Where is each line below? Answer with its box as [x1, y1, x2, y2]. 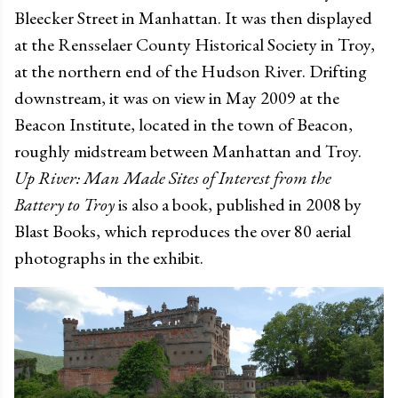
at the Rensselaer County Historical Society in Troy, [14, 32, 375, 56]
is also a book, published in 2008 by [115, 192, 362, 216]
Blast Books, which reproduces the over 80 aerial [14, 219, 351, 243]
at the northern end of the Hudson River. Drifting [14, 59, 367, 83]
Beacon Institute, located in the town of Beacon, [14, 112, 353, 136]
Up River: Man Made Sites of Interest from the [14, 165, 331, 189]
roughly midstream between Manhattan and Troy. [14, 139, 362, 163]
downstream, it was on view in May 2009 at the [14, 85, 339, 109]
